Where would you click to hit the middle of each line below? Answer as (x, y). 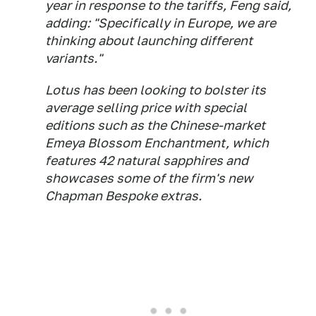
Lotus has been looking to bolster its (156, 90)
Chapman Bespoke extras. (123, 196)
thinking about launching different (149, 41)
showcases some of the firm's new (149, 178)
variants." (74, 59)
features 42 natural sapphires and (147, 161)
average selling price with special (146, 108)
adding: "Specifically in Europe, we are (160, 23)
